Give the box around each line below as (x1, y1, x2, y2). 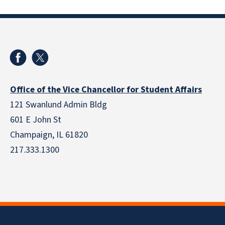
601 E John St (10, 114, 61, 127)
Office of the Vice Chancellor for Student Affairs (10, 83, 202, 96)
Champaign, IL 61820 (10, 129, 88, 142)
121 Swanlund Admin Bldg (10, 98, 107, 111)
